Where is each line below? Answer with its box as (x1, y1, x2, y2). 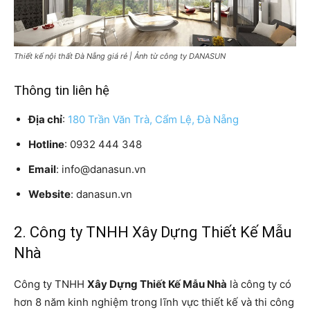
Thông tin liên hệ (14, 82, 109, 98)
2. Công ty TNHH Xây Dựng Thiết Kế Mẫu (14, 223, 292, 241)
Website (28, 187, 71, 201)
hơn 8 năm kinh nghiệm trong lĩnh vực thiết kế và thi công (14, 295, 294, 309)
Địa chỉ (28, 112, 62, 126)
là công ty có (227, 277, 291, 291)
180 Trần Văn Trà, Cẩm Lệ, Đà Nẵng (68, 112, 239, 126)
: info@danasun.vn (56, 162, 146, 176)
